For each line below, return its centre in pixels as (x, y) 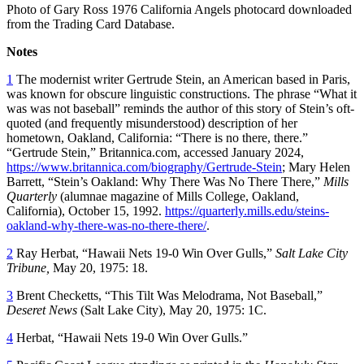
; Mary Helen (316, 167)
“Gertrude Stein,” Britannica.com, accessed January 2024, (155, 152)
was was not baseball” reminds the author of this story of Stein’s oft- (180, 108)
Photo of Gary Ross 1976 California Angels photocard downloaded (179, 9)
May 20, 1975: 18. (99, 267)
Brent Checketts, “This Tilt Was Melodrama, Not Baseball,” (168, 295)
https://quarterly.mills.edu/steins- (247, 210)
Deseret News (42, 310)
